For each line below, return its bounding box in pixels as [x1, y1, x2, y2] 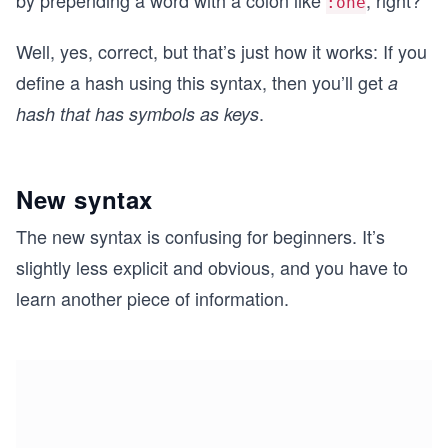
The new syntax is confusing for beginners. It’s [16, 223, 385, 249]
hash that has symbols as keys [16, 101, 259, 126]
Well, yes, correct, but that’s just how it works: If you [16, 38, 427, 64]
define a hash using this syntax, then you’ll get [16, 69, 388, 95]
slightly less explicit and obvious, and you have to [16, 254, 408, 280]
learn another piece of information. [16, 285, 289, 311]
